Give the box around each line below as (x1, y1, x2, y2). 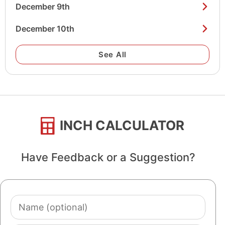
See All (98, 50, 127, 60)
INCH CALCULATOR (60, 118, 185, 134)
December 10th (16, 24, 74, 34)
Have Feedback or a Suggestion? (21, 151, 195, 164)
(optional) (10, 209, 52, 220)
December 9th (16, 2, 70, 12)
